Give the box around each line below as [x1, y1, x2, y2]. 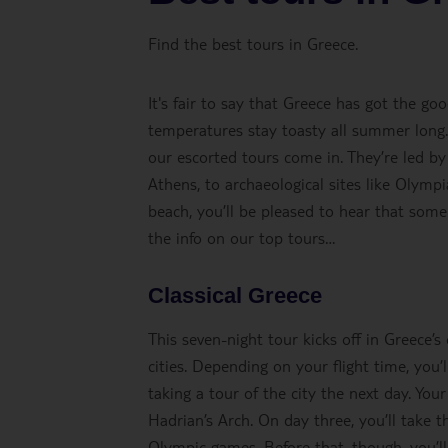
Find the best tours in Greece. [148, 33, 358, 54]
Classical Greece [148, 283, 322, 308]
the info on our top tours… [148, 227, 336, 248]
